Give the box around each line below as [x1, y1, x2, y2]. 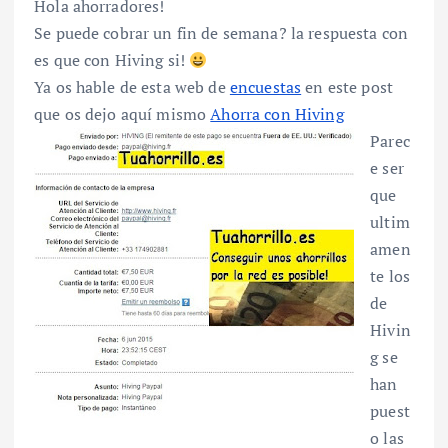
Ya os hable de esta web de [34, 76, 230, 99]
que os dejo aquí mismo [34, 103, 211, 126]
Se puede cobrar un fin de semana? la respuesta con [34, 22, 409, 45]
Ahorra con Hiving [210, 103, 344, 126]
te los [370, 265, 410, 288]
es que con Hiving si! [34, 49, 190, 72]
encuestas [229, 76, 302, 99]
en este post [301, 76, 394, 99]
